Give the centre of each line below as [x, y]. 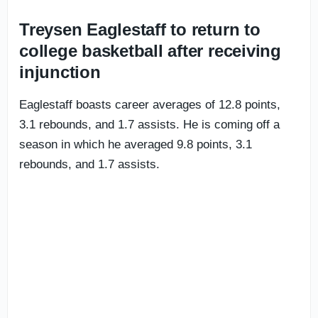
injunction [60, 72]
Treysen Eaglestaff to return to [140, 29]
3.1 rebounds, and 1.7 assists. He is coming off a [149, 124]
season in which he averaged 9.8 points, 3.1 [136, 144]
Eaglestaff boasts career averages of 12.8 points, [150, 104]
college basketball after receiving [150, 50]
